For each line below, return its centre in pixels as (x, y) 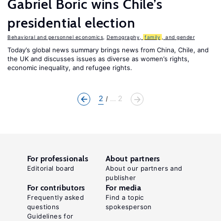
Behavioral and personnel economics (55, 37)
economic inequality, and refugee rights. (70, 68)
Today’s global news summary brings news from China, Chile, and (108, 50)
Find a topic (125, 197)
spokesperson (129, 207)
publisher (121, 178)
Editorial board (51, 168)
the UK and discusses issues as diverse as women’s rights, (98, 59)
